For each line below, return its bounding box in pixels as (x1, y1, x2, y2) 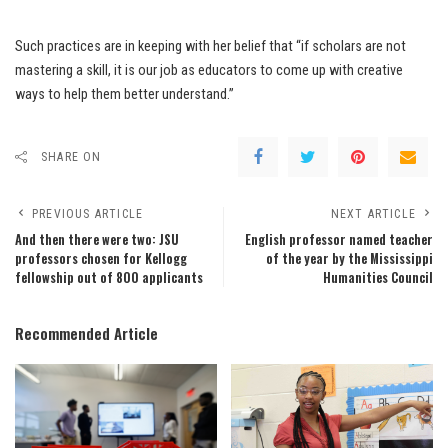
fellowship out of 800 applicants (15, 268, 203, 287)
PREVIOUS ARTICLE (32, 207, 144, 221)
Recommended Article (15, 322, 158, 344)
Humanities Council (323, 268, 433, 287)
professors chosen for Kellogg (15, 249, 187, 268)
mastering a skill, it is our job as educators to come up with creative (15, 62, 403, 79)
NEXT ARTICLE (330, 207, 416, 221)
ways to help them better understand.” (15, 86, 234, 103)
